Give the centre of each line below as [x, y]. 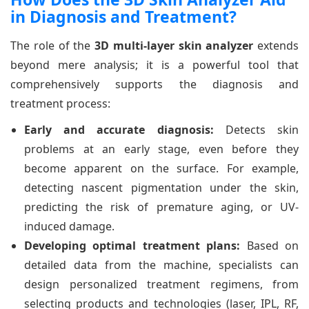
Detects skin [256, 129]
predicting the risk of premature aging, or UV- [161, 207]
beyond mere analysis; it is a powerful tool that [154, 64]
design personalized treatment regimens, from [161, 284]
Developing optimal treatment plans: [132, 245]
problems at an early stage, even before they [161, 149]
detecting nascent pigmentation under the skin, [161, 187]
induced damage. [69, 226]
